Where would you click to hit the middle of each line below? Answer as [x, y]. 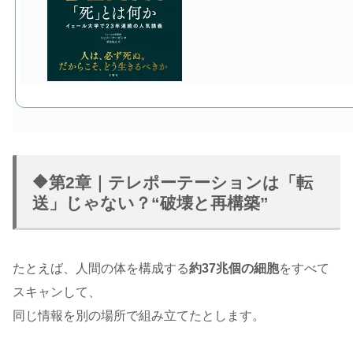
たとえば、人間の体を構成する [101, 269]
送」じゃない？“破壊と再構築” [150, 203]
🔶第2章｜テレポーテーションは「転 [173, 183]
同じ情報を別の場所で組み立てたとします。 [139, 316]
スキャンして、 [57, 292]
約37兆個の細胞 [234, 269]
